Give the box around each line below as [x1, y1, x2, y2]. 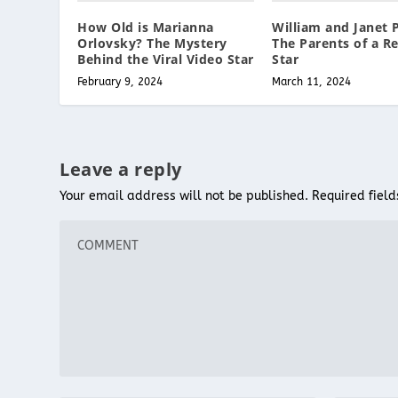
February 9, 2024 [77, 75, 163, 88]
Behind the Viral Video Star [77, 50, 254, 68]
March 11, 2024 [272, 75, 351, 88]
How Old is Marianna [77, 18, 214, 36]
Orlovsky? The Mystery [77, 34, 227, 52]
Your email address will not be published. [60, 187, 309, 203]
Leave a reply [60, 156, 182, 181]
